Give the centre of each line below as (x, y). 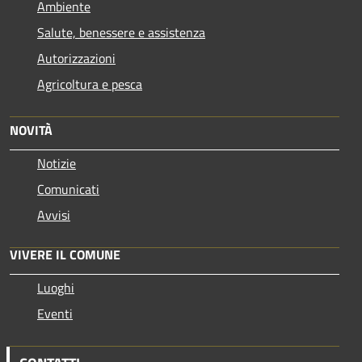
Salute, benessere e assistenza (121, 32)
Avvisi (54, 215)
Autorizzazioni (76, 58)
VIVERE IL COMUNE (65, 254)
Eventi (55, 313)
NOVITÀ (31, 130)
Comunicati (68, 189)
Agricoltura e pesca (90, 84)
